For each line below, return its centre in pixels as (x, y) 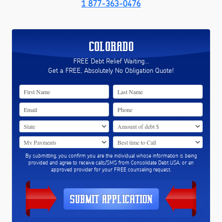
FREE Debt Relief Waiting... (111, 61)
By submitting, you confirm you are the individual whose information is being (111, 156)
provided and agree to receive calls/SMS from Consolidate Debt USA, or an (111, 163)
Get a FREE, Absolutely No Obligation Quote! (111, 70)
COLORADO (111, 46)
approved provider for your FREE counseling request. (111, 169)
